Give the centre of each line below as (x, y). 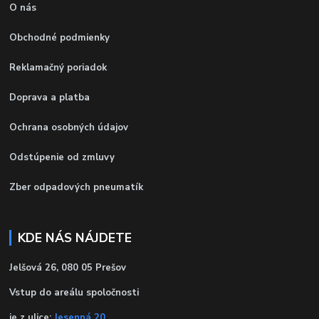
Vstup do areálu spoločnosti (74, 293)
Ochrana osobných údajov (69, 127)
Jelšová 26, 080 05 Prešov (68, 268)
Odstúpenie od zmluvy (62, 157)
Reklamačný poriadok (58, 67)
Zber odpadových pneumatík (77, 187)
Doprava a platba (50, 97)
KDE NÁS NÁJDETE (74, 237)
